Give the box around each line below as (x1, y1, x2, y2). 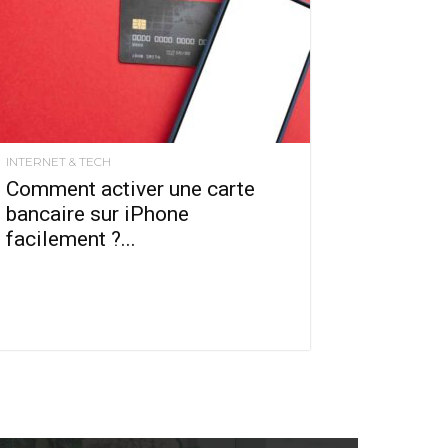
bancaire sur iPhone (6, 201, 189, 226)
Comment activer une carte (6, 176, 255, 201)
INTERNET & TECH (6, 153, 111, 169)
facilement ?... (6, 226, 136, 251)
